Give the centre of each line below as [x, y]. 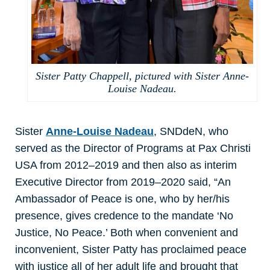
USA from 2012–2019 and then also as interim [126, 165]
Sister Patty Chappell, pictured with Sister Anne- [143, 76]
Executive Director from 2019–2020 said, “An [123, 182]
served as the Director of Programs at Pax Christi [133, 148]
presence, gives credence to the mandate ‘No [124, 215]
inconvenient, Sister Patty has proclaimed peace [131, 249]
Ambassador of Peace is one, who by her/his [122, 199]
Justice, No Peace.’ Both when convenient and [127, 232]
